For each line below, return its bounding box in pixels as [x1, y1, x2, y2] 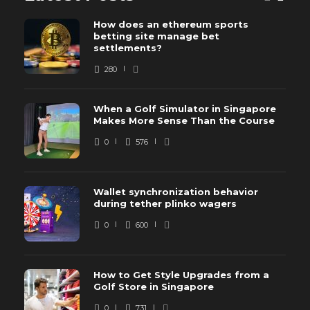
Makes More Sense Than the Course [93, 115, 277, 127]
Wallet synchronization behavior [93, 186, 258, 198]
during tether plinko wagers [93, 198, 239, 210]
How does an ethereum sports [93, 19, 248, 30]
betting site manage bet [93, 30, 219, 42]
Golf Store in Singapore [93, 281, 217, 293]
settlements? [93, 42, 165, 54]
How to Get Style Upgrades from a [93, 269, 269, 281]
